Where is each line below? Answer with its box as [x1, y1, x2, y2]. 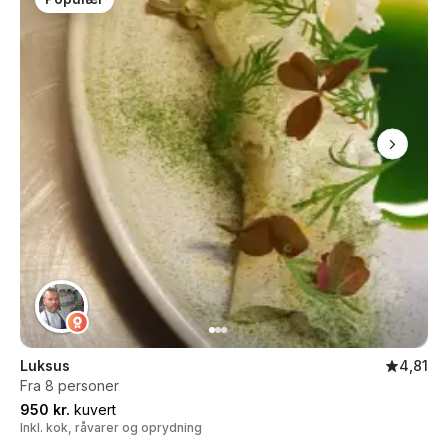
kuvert [70, 401, 116, 418]
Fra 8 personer [20, 377, 119, 394]
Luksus [20, 357, 70, 374]
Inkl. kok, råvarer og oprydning [20, 420, 202, 435]
